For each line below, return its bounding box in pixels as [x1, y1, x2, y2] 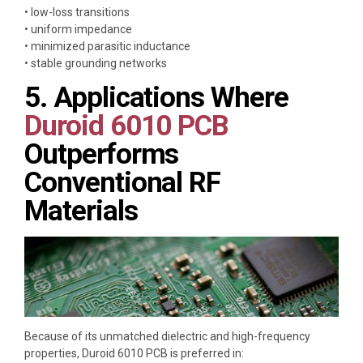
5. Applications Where [24, 80, 288, 114]
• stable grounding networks [24, 56, 167, 70]
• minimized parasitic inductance [24, 39, 190, 53]
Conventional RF [24, 165, 221, 199]
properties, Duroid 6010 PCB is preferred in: [24, 346, 244, 360]
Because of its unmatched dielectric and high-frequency [24, 329, 310, 343]
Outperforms [24, 137, 179, 171]
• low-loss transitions [24, 5, 130, 19]
